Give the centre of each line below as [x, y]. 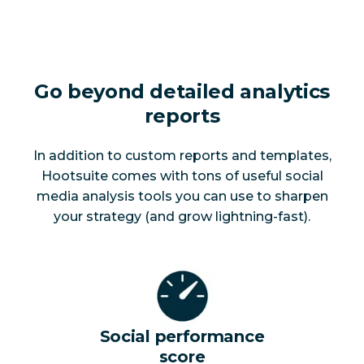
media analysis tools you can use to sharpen [182, 197]
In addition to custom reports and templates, [182, 156]
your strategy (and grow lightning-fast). [182, 217]
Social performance [182, 337]
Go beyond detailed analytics [182, 91]
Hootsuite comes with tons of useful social [182, 176]
